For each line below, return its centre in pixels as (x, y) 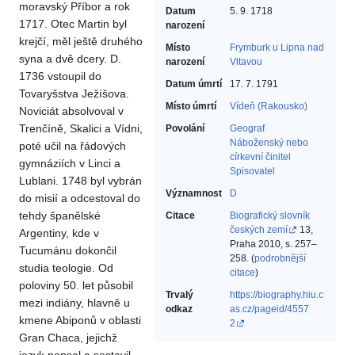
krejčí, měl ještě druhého (81, 42)
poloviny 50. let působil (76, 286)
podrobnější (280, 259)
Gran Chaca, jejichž (68, 338)
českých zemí (259, 230)
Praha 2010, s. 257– (273, 244)
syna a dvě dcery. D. (70, 59)
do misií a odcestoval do (80, 198)
